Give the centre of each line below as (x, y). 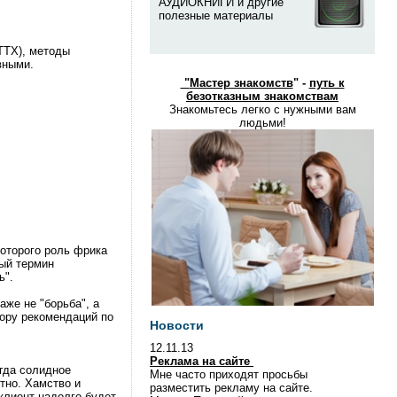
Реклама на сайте (202, 361)
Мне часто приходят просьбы (229, 374)
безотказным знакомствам (262, 96)
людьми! (262, 123)
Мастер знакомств (241, 83)
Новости (177, 325)
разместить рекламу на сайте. (231, 388)
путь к (327, 83)
